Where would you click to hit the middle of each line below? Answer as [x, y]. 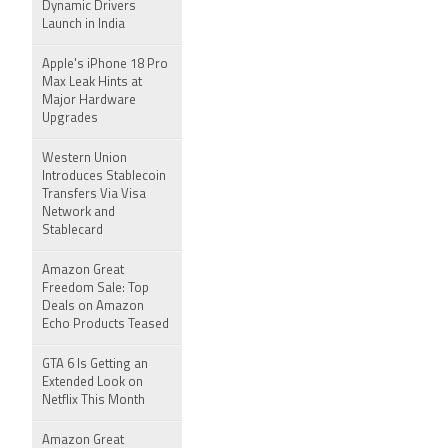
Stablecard [72, 230]
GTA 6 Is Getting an [95, 364]
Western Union [84, 158]
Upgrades [70, 118]
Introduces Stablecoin [104, 176]
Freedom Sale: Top [95, 288]
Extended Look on [92, 382]
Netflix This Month [93, 400]
